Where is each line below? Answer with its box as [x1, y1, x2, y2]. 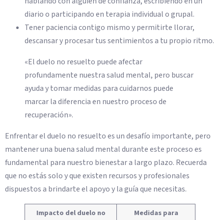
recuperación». [25, 110, 73, 121]
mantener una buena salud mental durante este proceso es [5, 144, 202, 155]
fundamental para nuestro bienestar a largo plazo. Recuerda [5, 157, 207, 168]
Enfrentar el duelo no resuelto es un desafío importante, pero [5, 131, 211, 142]
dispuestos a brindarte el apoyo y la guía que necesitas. [5, 184, 187, 195]
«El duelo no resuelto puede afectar [25, 56, 142, 68]
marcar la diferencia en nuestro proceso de [25, 96, 166, 108]
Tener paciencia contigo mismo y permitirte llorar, [25, 22, 194, 33]
